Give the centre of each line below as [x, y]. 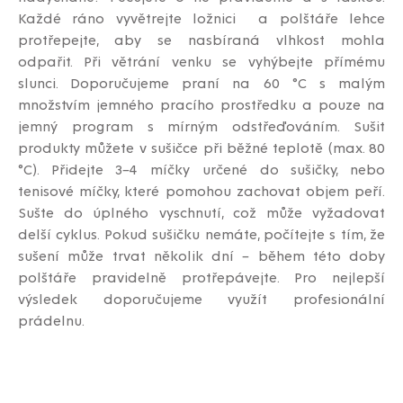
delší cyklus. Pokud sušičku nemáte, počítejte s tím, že [201, 233]
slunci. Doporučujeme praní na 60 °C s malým [201, 82]
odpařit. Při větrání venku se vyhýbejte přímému [201, 60]
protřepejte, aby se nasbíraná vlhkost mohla [201, 39]
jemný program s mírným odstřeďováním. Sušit [201, 125]
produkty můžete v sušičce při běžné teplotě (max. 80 [201, 147]
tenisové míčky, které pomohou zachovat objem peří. [201, 190]
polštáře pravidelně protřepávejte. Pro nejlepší [201, 276]
